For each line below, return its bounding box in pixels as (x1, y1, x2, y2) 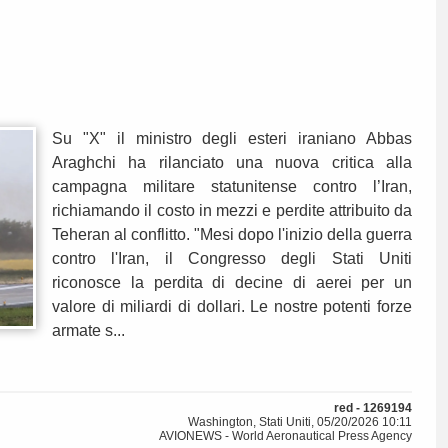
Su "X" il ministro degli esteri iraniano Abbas (52, 130, 412, 148)
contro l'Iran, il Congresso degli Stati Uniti (52, 250, 412, 268)
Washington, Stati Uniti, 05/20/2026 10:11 (188, 415, 412, 430)
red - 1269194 (334, 401, 412, 416)
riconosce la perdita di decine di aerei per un (52, 274, 412, 292)
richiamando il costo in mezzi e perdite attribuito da (52, 202, 412, 220)
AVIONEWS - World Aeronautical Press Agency (159, 429, 412, 444)
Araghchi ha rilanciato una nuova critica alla (52, 154, 412, 172)
